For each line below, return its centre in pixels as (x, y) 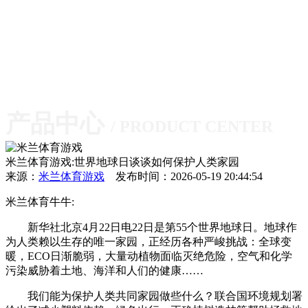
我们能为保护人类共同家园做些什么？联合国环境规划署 (154, 296)
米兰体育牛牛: (40, 202)
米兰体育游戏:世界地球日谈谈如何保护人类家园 (122, 162)
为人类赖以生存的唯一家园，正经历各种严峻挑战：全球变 (148, 242)
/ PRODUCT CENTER (192, 126)
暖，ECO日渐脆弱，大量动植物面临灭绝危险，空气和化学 (149, 256)
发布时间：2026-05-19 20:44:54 (184, 176)
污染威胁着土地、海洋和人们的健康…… (104, 271)
